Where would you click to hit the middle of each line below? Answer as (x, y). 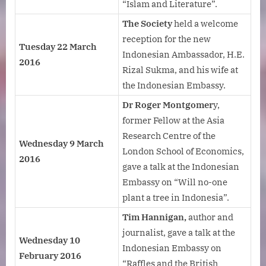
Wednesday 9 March (61, 144)
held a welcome (205, 24)
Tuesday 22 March (58, 47)
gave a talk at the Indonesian (181, 167)
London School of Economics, (183, 151)
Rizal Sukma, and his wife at (180, 70)
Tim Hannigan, (155, 217)
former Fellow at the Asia (173, 121)
